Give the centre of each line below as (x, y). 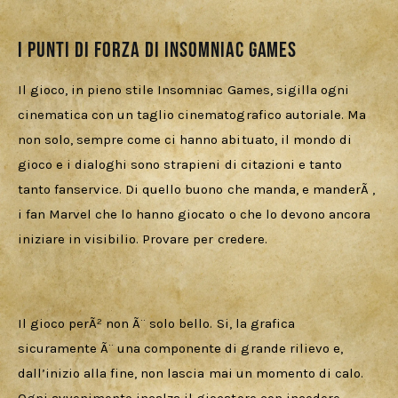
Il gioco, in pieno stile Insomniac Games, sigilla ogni (185, 90)
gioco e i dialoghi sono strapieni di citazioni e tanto (182, 165)
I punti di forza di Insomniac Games (158, 51)
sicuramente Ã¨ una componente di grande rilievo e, (182, 349)
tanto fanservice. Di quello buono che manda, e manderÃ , (198, 190)
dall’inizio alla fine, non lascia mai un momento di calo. (192, 374)
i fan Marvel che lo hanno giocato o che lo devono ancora (196, 215)
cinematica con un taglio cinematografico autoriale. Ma (194, 115)
